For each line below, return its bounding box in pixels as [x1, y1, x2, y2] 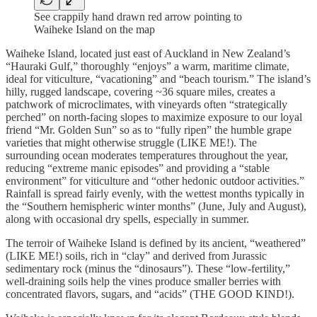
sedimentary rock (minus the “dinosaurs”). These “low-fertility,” [6, 263, 290, 275]
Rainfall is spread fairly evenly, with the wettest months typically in [6, 188, 304, 200]
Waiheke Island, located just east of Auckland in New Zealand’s [6, 47, 290, 60]
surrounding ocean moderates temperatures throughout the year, [6, 149, 288, 162]
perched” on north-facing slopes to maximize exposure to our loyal [6, 111, 302, 124]
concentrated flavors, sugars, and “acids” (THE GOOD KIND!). [6, 288, 294, 301]
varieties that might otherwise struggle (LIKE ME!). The [6, 137, 257, 149]
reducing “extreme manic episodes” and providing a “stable [6, 162, 270, 175]
